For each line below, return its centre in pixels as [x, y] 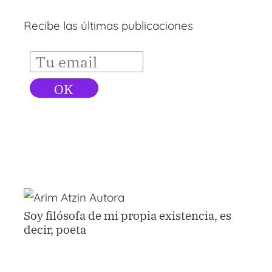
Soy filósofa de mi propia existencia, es [127, 216]
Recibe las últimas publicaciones [108, 25]
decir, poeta [55, 230]
